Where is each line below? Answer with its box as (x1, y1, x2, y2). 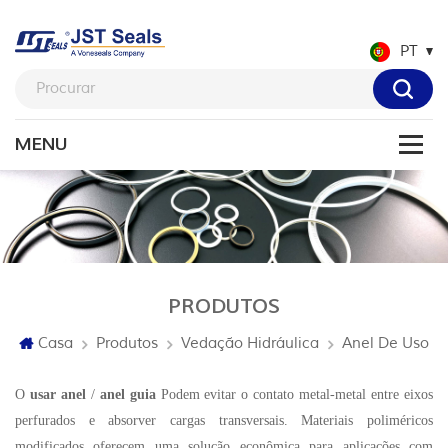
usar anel (29, 387, 91, 403)
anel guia (99, 387, 161, 403)
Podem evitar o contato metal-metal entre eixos (160, 387, 434, 403)
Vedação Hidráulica (181, 334, 319, 354)
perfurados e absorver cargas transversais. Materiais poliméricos (15, 413, 433, 429)
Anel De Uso (342, 334, 429, 354)
